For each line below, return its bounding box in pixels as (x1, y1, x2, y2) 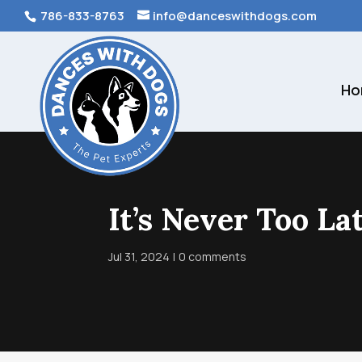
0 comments (179, 249, 247, 264)
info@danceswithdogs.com (153, 7, 317, 25)
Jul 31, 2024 (108, 249, 170, 264)
